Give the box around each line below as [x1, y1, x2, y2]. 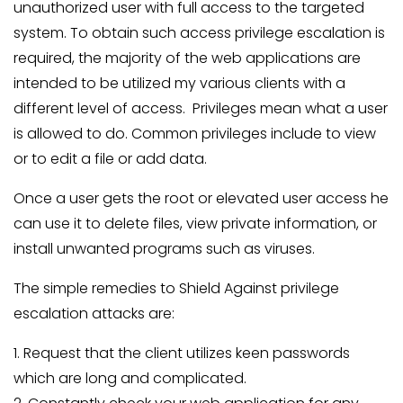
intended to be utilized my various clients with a [13, 73, 345, 94]
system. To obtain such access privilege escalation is [13, 22, 385, 43]
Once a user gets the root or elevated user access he [13, 188, 389, 209]
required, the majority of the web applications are [13, 48, 361, 68]
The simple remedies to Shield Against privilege [13, 278, 339, 299]
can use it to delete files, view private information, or [13, 213, 377, 234]
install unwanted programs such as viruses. [13, 238, 315, 259]
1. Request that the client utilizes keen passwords [13, 343, 350, 363]
